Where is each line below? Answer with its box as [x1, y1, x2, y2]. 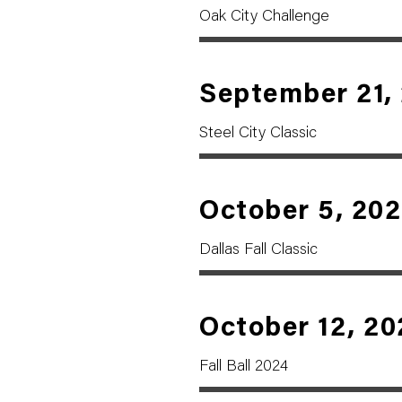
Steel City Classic [199, 126, 317, 142]
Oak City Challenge [199, 9, 329, 25]
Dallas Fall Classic [199, 242, 318, 258]
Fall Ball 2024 [199, 359, 288, 375]
